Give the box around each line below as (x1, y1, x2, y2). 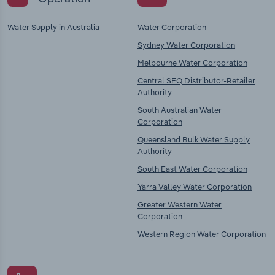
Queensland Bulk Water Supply (137, 134, 250, 145)
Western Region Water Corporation (137, 229, 266, 239)
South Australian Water (137, 105, 222, 115)
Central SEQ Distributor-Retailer (137, 76, 255, 86)
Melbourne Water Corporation (137, 58, 247, 68)
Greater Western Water (137, 199, 222, 210)
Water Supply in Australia (7, 22, 99, 33)
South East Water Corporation (137, 164, 247, 174)
